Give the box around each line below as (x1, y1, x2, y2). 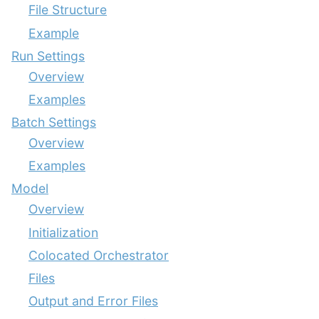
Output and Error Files (28, 293, 158, 309)
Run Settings (11, 48, 85, 63)
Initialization (28, 224, 98, 240)
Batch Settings (11, 115, 96, 130)
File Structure (28, 2, 107, 18)
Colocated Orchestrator (28, 247, 169, 263)
